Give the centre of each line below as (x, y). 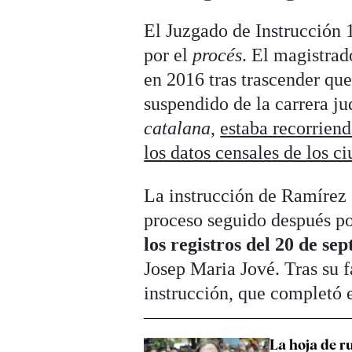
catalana (178, 128)
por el (169, 55)
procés (218, 55)
